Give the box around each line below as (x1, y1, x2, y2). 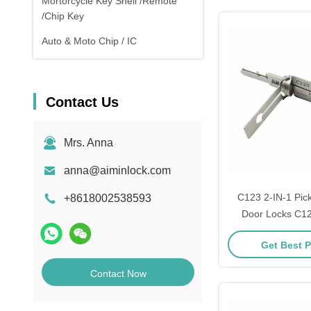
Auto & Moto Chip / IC (42, 35, 137, 47)
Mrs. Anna (64, 137, 113, 149)
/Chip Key (42, 10, 84, 22)
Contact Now (90, 268, 146, 279)
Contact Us (46, 94, 119, 110)
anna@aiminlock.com (64, 165, 171, 176)
